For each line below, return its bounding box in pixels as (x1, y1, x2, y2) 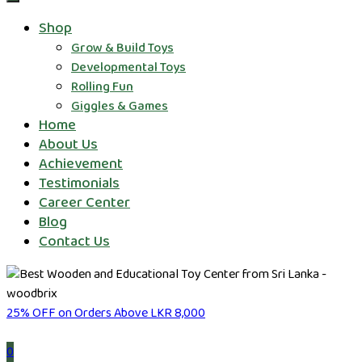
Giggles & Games (71, 96, 168, 116)
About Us (39, 133, 98, 156)
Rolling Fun (71, 77, 133, 97)
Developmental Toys (71, 57, 186, 78)
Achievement (39, 153, 123, 175)
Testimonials (39, 172, 120, 195)
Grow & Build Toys (71, 38, 174, 58)
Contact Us (39, 230, 110, 253)
